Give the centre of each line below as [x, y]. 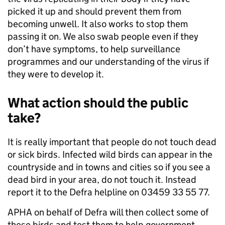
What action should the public [98, 103]
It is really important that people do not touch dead [112, 142]
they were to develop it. [56, 74]
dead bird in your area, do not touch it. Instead [102, 180]
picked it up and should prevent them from [94, 11]
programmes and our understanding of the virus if [108, 62]
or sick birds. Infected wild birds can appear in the [110, 154]
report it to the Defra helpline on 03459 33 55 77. [109, 192]
